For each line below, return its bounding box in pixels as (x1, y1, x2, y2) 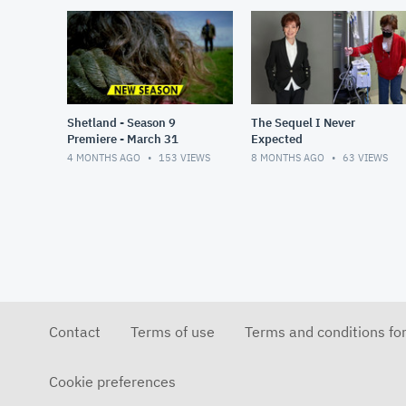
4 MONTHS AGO (67, 151, 143, 165)
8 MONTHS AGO (250, 151, 327, 165)
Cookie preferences (49, 372, 176, 391)
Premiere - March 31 (67, 131, 179, 148)
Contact (49, 323, 101, 342)
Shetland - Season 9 (67, 115, 176, 131)
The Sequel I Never (250, 115, 355, 131)
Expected (250, 131, 303, 148)
